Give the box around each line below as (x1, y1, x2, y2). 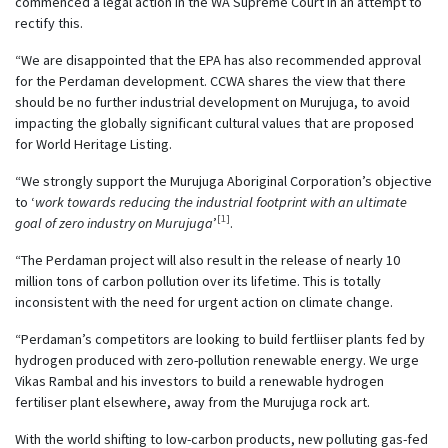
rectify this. (15, 13, 83, 32)
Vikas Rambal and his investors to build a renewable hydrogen (15, 371, 384, 390)
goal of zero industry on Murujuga (15, 213, 213, 232)
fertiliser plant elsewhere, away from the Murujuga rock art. (15, 392, 370, 411)
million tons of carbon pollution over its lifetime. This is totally (15, 271, 381, 290)
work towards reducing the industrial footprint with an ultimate (35, 192, 407, 211)
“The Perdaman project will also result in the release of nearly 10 (15, 250, 400, 269)
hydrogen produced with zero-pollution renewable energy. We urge (15, 350, 419, 369)
